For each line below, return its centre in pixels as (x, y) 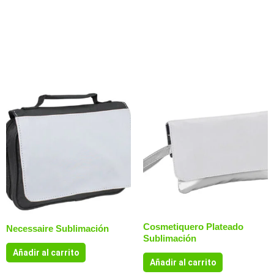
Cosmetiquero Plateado (193, 226)
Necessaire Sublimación (57, 228)
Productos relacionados (110, 64)
